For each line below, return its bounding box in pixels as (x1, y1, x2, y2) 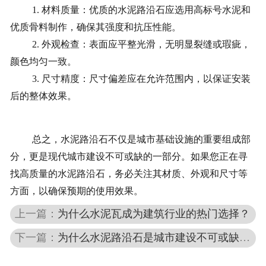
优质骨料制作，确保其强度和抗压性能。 (9, 22, 181, 33)
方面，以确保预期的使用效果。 (9, 186, 143, 197)
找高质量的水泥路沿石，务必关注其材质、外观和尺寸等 (9, 169, 248, 179)
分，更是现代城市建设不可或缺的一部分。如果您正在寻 (9, 151, 248, 162)
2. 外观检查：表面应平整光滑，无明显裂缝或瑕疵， (31, 39, 251, 50)
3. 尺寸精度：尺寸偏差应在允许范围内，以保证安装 (31, 74, 251, 84)
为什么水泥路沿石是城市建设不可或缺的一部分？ (58, 231, 240, 243)
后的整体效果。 (9, 91, 77, 102)
